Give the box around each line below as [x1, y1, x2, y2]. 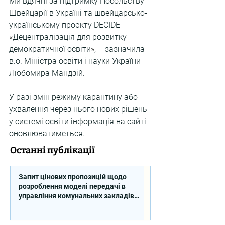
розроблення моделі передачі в [19, 182, 126, 191]
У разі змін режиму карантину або [9, 92, 140, 102]
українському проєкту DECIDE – [9, 20, 129, 30]
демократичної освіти [9, 44, 91, 54]
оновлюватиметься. [9, 129, 85, 139]
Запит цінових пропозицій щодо [19, 173, 127, 181]
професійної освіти [19, 201, 82, 210]
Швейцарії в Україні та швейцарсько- [9, 8, 147, 18]
